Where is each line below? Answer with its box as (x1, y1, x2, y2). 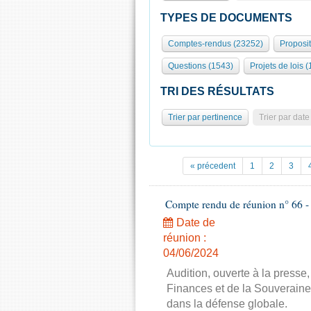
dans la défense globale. (167, 298, 287, 310)
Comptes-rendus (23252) (168, 39, 263, 49)
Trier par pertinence (168, 112, 242, 122)
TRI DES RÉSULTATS (160, 85, 274, 97)
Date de (174, 217, 215, 228)
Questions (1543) (168, 61, 233, 71)
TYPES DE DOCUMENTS (160, 12, 292, 24)
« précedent (190, 161, 235, 171)
